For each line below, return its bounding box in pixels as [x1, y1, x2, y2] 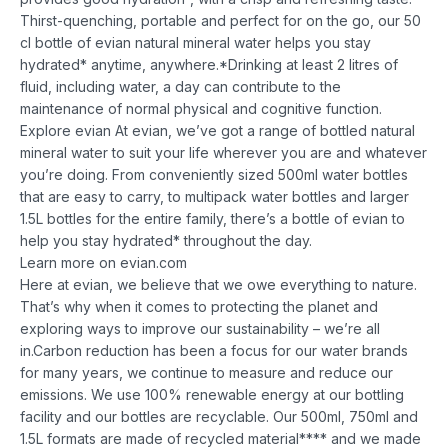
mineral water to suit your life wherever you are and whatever [20, 143, 427, 161]
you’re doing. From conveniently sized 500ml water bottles [20, 165, 408, 183]
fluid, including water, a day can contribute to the [20, 77, 341, 95]
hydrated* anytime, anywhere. [20, 55, 219, 73]
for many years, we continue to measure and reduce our [20, 363, 393, 381]
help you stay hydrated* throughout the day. [20, 231, 312, 249]
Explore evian [20, 121, 115, 139]
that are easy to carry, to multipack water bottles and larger [20, 187, 409, 205]
